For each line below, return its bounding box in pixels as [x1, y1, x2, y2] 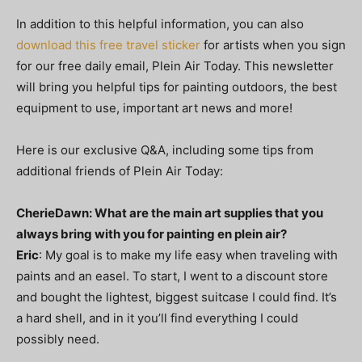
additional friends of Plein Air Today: [16, 162, 223, 179]
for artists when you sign [200, 36, 346, 53]
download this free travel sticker [16, 36, 200, 53]
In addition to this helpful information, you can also [16, 15, 304, 32]
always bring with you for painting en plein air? [16, 225, 287, 242]
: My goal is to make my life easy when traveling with [39, 246, 338, 263]
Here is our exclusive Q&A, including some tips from [16, 141, 314, 158]
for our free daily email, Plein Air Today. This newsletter [16, 57, 334, 74]
